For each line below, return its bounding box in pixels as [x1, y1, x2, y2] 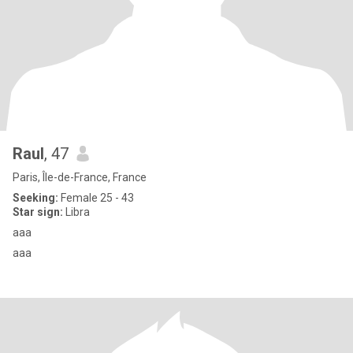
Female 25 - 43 [58, 191, 134, 204]
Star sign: [13, 206, 63, 218]
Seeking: [13, 191, 58, 204]
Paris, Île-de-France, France [13, 171, 147, 184]
